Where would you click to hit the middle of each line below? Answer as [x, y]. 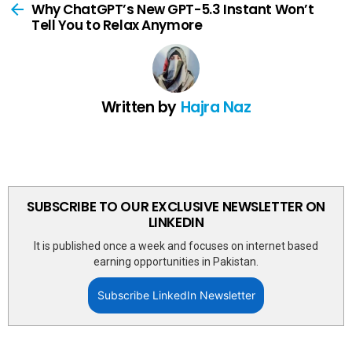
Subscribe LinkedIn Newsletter [176, 295]
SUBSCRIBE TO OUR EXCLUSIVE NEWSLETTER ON [176, 207]
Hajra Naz [216, 108]
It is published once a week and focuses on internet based [176, 246]
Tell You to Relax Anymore [117, 26]
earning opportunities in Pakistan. [176, 262]
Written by [141, 108]
